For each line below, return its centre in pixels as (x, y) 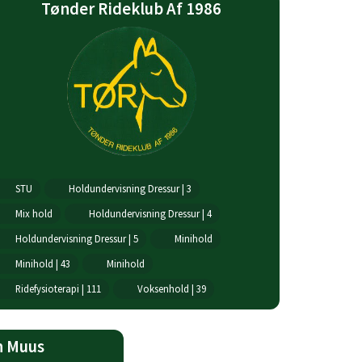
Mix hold (34, 213)
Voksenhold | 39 (171, 288)
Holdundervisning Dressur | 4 (150, 213)
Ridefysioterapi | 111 (58, 288)
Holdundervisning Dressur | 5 (76, 238)
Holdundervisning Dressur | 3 (130, 188)
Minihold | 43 (42, 263)
